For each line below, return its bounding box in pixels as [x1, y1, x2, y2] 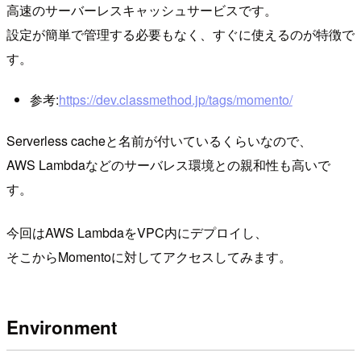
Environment [6, 314, 117, 341]
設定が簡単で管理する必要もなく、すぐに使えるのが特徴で [6, 24, 355, 44]
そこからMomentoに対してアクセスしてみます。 [6, 247, 292, 266]
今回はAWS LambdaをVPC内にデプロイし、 [6, 222, 268, 242]
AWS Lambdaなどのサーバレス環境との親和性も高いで [6, 155, 330, 174]
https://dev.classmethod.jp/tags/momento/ [58, 90, 293, 110]
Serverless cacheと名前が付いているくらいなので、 [6, 131, 312, 150]
